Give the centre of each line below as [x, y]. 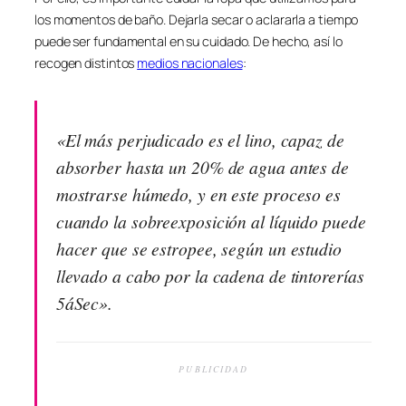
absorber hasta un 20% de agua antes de [202, 166]
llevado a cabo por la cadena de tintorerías [210, 275]
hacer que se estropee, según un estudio [198, 248]
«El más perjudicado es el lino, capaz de [200, 139]
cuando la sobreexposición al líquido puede [211, 221]
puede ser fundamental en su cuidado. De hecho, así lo [188, 42]
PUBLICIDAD [214, 369]
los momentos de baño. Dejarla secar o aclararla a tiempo [197, 20]
